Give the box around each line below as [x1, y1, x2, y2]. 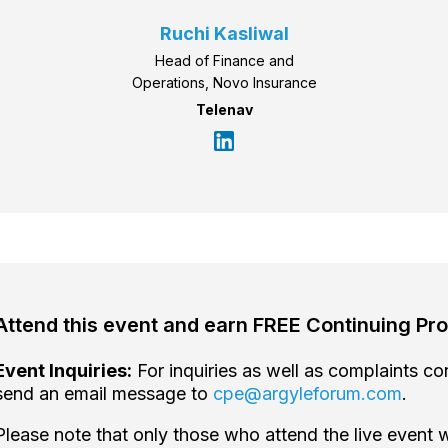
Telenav [195, 101, 253, 119]
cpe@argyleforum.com [213, 383, 402, 405]
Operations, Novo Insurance [131, 74, 317, 92]
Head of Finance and [154, 52, 294, 70]
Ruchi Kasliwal [159, 23, 289, 45]
